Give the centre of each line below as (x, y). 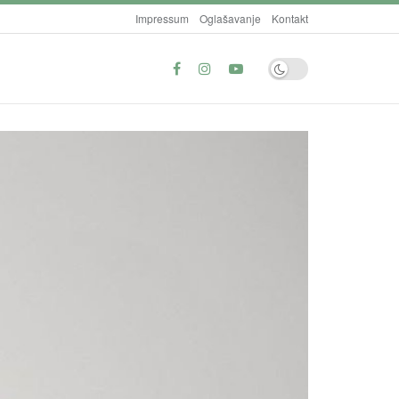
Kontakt (290, 18)
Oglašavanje (230, 18)
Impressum (162, 18)
